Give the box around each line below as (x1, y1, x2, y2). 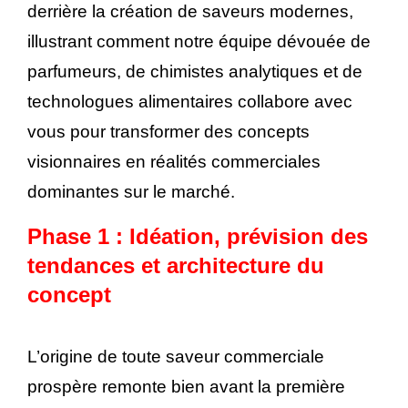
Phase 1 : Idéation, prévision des (27, 224, 368, 250)
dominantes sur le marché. (27, 182, 235, 202)
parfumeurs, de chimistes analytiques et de (27, 62, 362, 82)
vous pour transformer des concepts (27, 122, 310, 142)
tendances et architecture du (27, 253, 324, 279)
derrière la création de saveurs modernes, (27, 2, 353, 22)
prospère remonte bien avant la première (27, 377, 345, 397)
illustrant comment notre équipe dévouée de (27, 32, 371, 52)
